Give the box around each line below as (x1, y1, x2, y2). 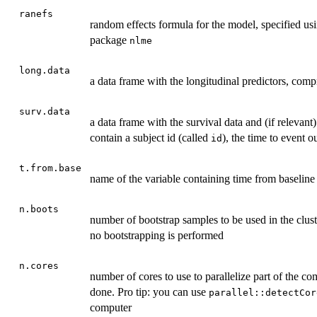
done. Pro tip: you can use (90, 286, 209, 299)
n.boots (19, 204, 59, 215)
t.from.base (19, 163, 81, 174)
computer (90, 301, 132, 314)
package (90, 34, 129, 47)
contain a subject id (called (90, 132, 211, 144)
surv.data (19, 106, 70, 117)
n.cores (19, 260, 59, 272)
